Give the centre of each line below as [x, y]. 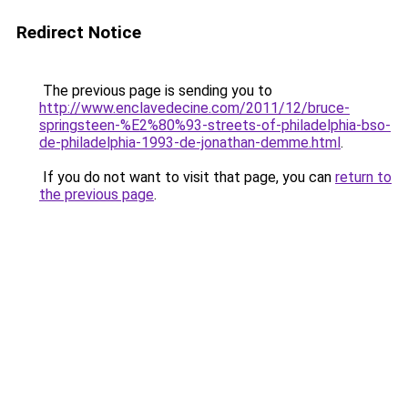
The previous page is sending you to [156, 91]
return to [363, 177]
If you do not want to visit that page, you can [187, 177]
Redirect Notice [79, 32]
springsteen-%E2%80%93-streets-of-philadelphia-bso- [215, 125]
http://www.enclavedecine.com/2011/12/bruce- [194, 108]
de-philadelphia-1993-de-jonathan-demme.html [190, 143]
